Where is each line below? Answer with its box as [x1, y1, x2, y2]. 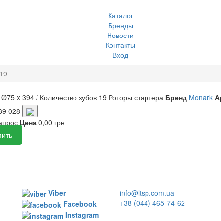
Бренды [108, 20, 133, 30]
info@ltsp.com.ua [120, 187, 174, 198]
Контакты [106, 39, 135, 50]
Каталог [108, 10, 133, 20]
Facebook [61, 198, 97, 209]
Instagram [63, 210, 99, 220]
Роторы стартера [109, 92, 164, 102]
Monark [189, 92, 213, 102]
